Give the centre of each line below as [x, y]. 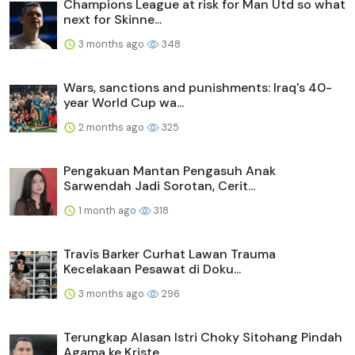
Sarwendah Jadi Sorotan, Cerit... [159, 185]
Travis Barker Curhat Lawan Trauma [170, 254]
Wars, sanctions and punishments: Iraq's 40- [198, 87]
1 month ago [107, 210]
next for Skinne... [113, 19]
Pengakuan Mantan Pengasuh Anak [170, 170]
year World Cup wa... [124, 102]
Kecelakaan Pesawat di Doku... [152, 269]
